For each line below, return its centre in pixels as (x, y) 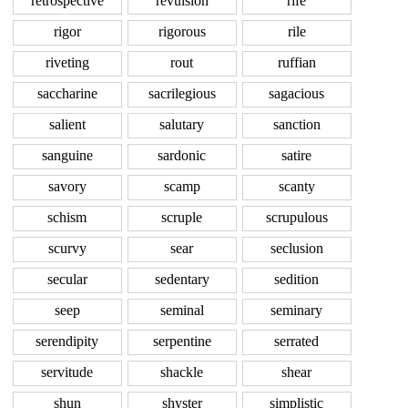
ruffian (296, 63)
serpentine (182, 342)
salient (67, 125)
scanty (296, 187)
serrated (296, 342)
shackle (182, 372)
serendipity (67, 342)
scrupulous (296, 218)
